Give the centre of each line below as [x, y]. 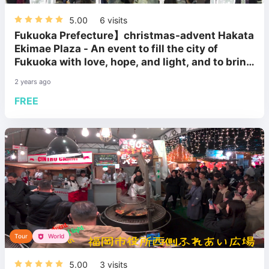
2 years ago [33, 82]
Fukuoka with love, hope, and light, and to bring [134, 62]
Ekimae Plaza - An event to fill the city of [116, 48]
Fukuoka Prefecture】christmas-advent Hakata [134, 35]
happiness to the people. [77, 75]
